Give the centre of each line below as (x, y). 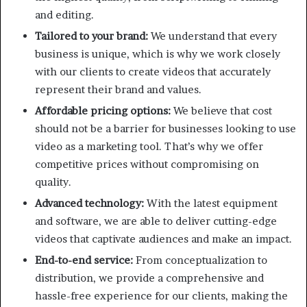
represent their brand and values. (118, 89)
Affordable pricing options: (104, 110)
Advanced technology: (89, 203)
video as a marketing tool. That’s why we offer (149, 146)
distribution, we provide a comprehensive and (149, 278)
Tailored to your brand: (93, 36)
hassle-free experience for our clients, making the (161, 295)
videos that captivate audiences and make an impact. (163, 238)
